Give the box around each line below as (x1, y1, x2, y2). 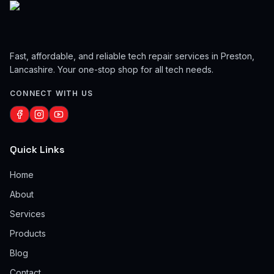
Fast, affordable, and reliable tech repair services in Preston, (10, 51, 254, 61)
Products (10, 228, 46, 239)
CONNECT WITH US (10, 89, 93, 98)
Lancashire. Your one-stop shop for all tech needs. (10, 64, 213, 75)
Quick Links (10, 143, 65, 156)
